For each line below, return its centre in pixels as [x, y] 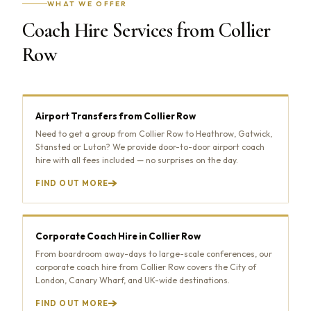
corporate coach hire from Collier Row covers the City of [146, 267]
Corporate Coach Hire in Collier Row [118, 236]
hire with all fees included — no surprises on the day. [137, 160]
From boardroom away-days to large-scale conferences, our [154, 253]
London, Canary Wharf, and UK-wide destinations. [133, 280]
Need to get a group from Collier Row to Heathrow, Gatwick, [154, 133]
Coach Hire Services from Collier [146, 30]
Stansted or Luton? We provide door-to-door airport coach [150, 146]
